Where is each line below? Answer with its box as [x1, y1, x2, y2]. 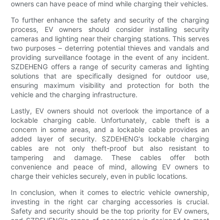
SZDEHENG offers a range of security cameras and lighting [11, 62, 209, 71]
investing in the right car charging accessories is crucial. [11, 197, 209, 206]
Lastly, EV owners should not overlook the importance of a [11, 107, 209, 115]
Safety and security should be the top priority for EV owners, [11, 207, 209, 216]
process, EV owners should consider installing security [11, 25, 209, 34]
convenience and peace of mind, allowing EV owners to [11, 163, 209, 171]
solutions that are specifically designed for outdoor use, [11, 72, 209, 81]
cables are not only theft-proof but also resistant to [11, 144, 209, 153]
